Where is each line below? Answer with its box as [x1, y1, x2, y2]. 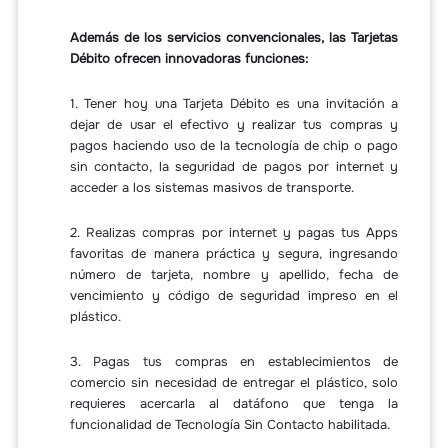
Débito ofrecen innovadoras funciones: [69, 50, 308, 68]
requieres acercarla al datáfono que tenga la [69, 395, 399, 413]
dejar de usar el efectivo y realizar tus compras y [69, 116, 399, 134]
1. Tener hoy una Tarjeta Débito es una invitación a [69, 95, 399, 113]
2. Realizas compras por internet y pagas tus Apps [69, 224, 399, 242]
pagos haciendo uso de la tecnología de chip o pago [69, 137, 399, 155]
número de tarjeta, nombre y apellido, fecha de [69, 266, 399, 284]
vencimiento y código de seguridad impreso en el [69, 287, 399, 305]
